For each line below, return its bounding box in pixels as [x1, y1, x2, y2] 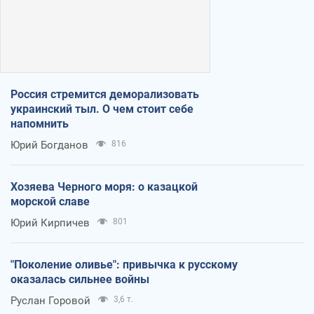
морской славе [11, 194, 90, 208]
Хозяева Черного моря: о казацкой [11, 179, 198, 193]
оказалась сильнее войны [11, 272, 149, 286]
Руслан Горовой [11, 294, 90, 307]
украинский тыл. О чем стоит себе [11, 102, 193, 116]
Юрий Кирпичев [11, 216, 90, 229]
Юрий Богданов [11, 138, 88, 151]
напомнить [11, 116, 69, 130]
